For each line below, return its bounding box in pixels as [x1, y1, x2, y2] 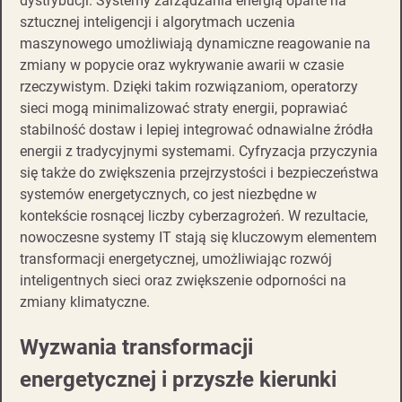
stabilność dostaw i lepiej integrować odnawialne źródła [20, 121, 373, 139]
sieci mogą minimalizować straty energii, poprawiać [20, 100, 347, 118]
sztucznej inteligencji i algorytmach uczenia [20, 13, 295, 31]
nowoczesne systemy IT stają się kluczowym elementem [20, 229, 377, 247]
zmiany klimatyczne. [20, 293, 150, 311]
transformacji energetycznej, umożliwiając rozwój [20, 250, 332, 268]
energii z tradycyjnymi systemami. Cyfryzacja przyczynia [20, 143, 378, 161]
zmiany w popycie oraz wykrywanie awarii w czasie [20, 57, 344, 74]
